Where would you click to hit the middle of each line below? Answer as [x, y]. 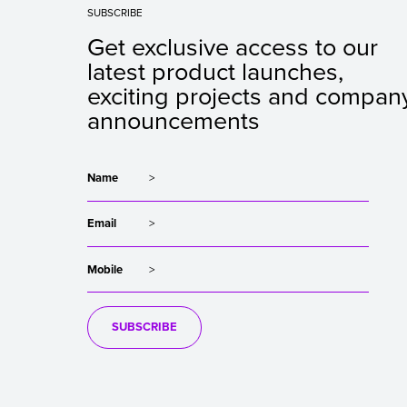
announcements [174, 122]
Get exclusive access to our [233, 48]
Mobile [105, 269]
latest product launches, [215, 73]
